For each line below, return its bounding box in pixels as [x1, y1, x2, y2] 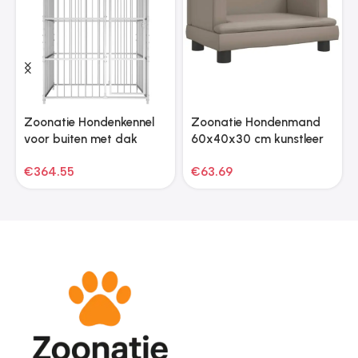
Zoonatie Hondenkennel [23, 114, 154, 129]
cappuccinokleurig [190, 148, 292, 163]
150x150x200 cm [23, 148, 120, 163]
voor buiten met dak [23, 131, 137, 146]
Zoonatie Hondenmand [190, 114, 320, 129]
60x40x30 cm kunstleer [190, 131, 324, 146]
